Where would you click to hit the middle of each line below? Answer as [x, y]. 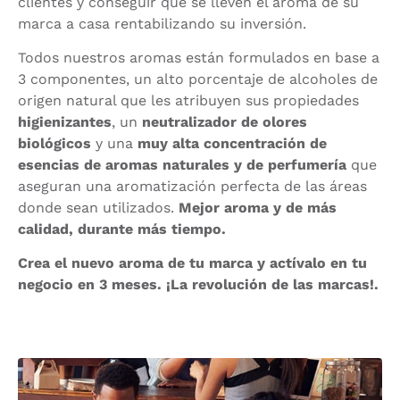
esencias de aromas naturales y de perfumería [182, 164]
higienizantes [65, 121]
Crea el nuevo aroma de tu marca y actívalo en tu [192, 263]
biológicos [54, 143]
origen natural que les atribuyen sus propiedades [188, 100]
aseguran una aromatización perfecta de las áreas [192, 186]
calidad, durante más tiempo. [122, 229]
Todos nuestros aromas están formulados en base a [199, 57]
